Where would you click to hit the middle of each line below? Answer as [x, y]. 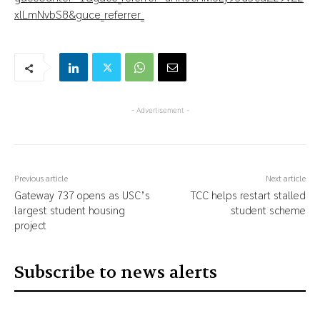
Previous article [41, 178]
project [30, 225]
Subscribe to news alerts [116, 273]
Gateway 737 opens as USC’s [82, 195]
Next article [285, 178]
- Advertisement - [160, 110]
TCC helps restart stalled [248, 195]
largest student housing [70, 210]
